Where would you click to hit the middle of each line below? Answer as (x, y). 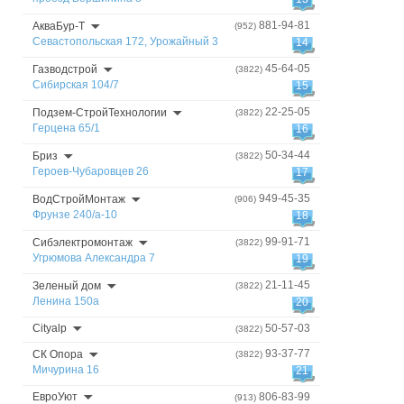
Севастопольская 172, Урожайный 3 (125, 41)
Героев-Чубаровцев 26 (91, 171)
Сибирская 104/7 (76, 85)
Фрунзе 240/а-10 (75, 215)
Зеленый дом (67, 286)
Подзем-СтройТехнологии (100, 113)
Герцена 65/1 (66, 128)
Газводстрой (65, 69)
